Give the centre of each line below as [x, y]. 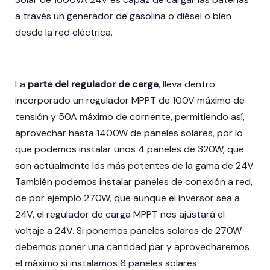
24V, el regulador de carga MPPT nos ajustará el [120, 215]
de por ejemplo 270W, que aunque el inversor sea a [127, 198]
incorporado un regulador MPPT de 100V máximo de [130, 101]
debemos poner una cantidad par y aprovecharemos [132, 247]
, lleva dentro [187, 84]
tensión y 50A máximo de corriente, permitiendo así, [130, 117]
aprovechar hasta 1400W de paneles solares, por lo [129, 133]
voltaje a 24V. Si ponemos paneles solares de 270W [128, 231]
